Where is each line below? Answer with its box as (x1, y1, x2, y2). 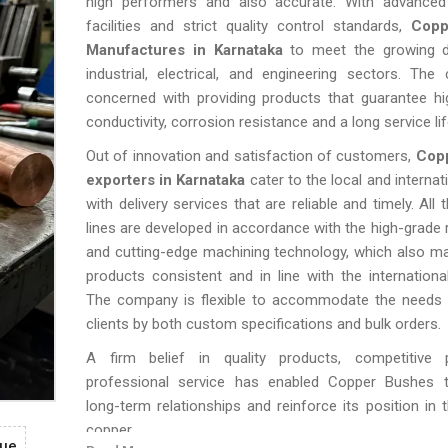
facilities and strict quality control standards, (86, 17, 411, 35)
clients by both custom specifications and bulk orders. (86, 315, 441, 333)
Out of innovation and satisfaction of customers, (86, 147, 416, 165)
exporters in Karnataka (86, 171, 246, 189)
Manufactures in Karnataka (86, 41, 283, 59)
